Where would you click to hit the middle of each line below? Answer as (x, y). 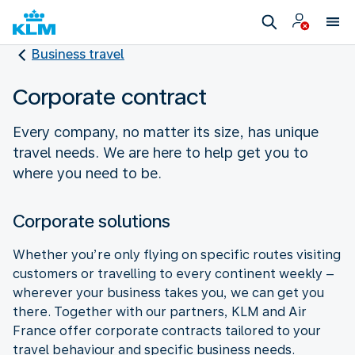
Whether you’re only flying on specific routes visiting (177, 254)
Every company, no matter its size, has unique (166, 132)
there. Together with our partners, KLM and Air (160, 311)
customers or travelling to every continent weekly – (174, 273)
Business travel (78, 54)
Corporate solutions (92, 221)
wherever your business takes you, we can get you (168, 292)
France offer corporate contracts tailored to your (167, 330)
